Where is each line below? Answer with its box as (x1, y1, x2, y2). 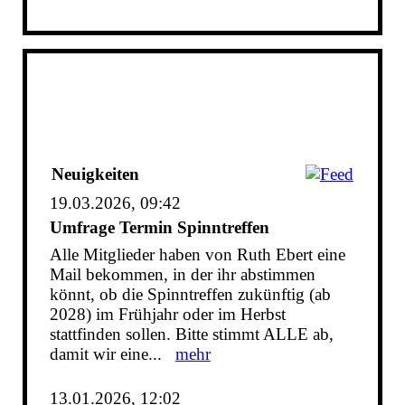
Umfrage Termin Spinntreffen (49, 218, 269, 237)
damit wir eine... (49, 344, 175, 363)
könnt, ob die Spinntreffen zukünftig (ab (49, 285, 331, 304)
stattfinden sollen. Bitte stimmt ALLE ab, (49, 325, 334, 344)
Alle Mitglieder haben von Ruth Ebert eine (49, 245, 345, 264)
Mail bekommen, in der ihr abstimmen (49, 265, 316, 284)
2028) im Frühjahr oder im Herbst (49, 305, 286, 324)
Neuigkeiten (51, 165, 139, 184)
